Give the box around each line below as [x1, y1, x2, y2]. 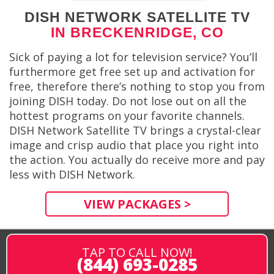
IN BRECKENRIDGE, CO [50, 24, 224, 41]
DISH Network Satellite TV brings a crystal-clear [9, 123, 261, 138]
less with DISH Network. [9, 167, 135, 182]
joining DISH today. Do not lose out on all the [9, 94, 246, 109]
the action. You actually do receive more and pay [9, 152, 265, 168]
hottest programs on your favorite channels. [9, 108, 245, 124]
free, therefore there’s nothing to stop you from [9, 79, 265, 94]
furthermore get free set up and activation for [9, 64, 255, 80]
